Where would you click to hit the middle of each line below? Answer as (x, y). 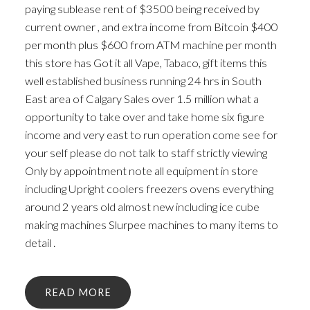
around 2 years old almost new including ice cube (142, 206)
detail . (40, 242)
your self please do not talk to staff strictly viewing (146, 152)
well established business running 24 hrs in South (143, 80)
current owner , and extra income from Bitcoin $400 (151, 26)
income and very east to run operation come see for (151, 134)
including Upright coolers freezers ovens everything (149, 188)
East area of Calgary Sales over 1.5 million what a (142, 98)
